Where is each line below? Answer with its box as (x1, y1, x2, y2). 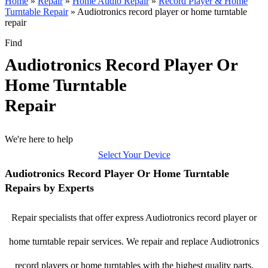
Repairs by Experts (5, 182, 94, 194)
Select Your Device (98, 150, 170, 160)
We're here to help (5, 134, 73, 144)
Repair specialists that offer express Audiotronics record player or (11, 212, 257, 223)
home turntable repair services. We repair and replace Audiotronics (9, 236, 259, 246)
